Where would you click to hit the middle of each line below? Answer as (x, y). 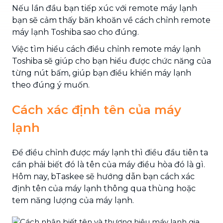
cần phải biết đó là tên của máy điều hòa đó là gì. (109, 164)
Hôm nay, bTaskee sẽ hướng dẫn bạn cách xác (103, 176)
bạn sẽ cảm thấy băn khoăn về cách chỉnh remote (111, 20)
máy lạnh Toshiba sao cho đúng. (75, 32)
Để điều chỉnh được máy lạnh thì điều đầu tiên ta (110, 152)
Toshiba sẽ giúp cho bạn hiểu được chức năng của (111, 61)
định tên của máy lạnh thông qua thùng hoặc (104, 188)
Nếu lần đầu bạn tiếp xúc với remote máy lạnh (105, 8)
